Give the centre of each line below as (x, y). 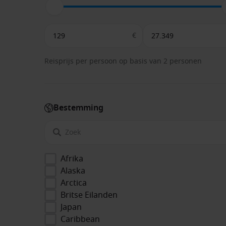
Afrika (72, 159)
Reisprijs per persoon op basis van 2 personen (123, 62)
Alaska (73, 171)
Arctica (74, 183)
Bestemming (78, 108)
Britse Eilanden (89, 195)
